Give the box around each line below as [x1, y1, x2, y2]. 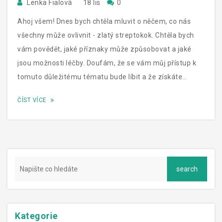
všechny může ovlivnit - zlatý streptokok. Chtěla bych [17, 31, 194, 39]
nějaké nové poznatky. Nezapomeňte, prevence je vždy [17, 86, 201, 95]
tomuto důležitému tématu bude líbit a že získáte [17, 72, 182, 81]
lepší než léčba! [17, 100, 68, 109]
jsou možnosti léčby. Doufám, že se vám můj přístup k [17, 58, 196, 67]
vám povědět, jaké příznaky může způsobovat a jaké [17, 45, 192, 53]
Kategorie [15, 210, 58, 221]
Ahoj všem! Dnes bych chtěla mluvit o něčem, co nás [17, 17, 191, 25]
